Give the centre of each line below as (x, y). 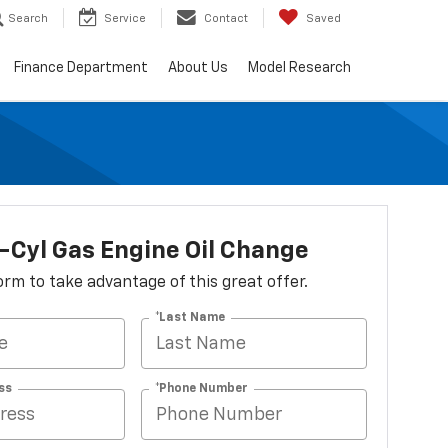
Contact (226, 19)
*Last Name (190, 317)
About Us (198, 68)
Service (125, 19)
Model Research (299, 68)
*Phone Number (202, 388)
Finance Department (81, 68)
